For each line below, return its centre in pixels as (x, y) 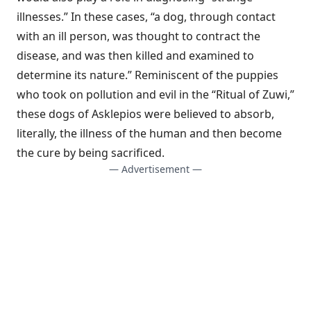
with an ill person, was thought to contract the (138, 36)
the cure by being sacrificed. (91, 153)
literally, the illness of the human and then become (149, 133)
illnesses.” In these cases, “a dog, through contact (146, 17)
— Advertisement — (155, 169)
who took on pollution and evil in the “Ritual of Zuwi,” (155, 94)
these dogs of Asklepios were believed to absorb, (145, 114)
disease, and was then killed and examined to (135, 56)
